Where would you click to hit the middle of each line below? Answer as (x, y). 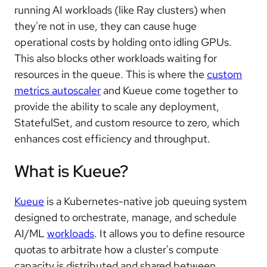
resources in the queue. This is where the (111, 74)
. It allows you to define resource (170, 234)
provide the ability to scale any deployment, (117, 107)
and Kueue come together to (169, 91)
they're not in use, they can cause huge (105, 26)
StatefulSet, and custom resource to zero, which (127, 123)
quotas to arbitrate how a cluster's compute (117, 250)
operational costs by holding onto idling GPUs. (123, 42)
